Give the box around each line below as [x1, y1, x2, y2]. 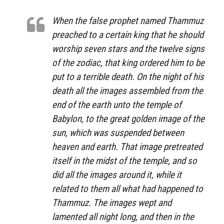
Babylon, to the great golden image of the [52, 112, 204, 124]
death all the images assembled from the [52, 84, 203, 96]
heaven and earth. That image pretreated [52, 140, 202, 152]
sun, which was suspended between [52, 126, 184, 138]
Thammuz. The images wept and [52, 196, 171, 208]
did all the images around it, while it [52, 168, 181, 180]
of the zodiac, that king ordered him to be [52, 56, 204, 68]
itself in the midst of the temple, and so [52, 154, 197, 166]
